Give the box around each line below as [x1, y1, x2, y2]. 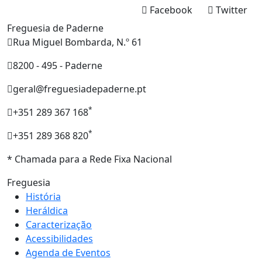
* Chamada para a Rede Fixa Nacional [7, 153, 172, 166]
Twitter [216, 4, 247, 17]
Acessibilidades [26, 232, 93, 246]
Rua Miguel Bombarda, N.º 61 [13, 36, 142, 49]
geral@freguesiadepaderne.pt [13, 82, 146, 96]
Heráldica [26, 204, 68, 218]
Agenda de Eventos [26, 246, 111, 260]
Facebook [150, 4, 192, 17]
